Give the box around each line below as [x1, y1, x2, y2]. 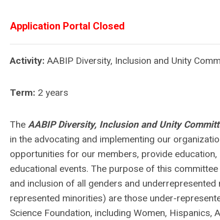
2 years [35, 87, 68, 98]
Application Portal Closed [10, 20, 125, 32]
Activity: [10, 55, 45, 66]
